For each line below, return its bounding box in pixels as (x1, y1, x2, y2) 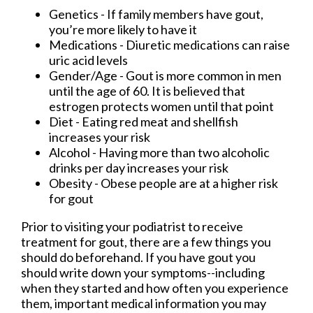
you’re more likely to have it (49, 22, 197, 38)
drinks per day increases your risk (49, 160, 228, 176)
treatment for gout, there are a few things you (21, 234, 271, 250)
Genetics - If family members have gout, (49, 6, 263, 22)
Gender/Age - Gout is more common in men (49, 68, 282, 84)
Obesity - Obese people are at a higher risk (49, 175, 278, 191)
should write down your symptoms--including (21, 265, 265, 281)
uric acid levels (49, 52, 128, 68)
